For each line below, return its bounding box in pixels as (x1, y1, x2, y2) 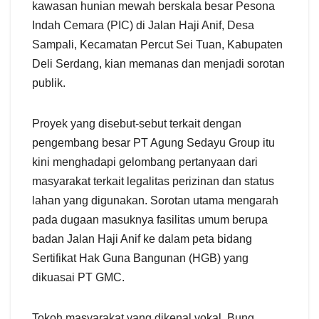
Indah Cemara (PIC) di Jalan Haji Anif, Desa (32, 19, 254, 31)
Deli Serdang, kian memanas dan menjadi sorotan (32, 57, 285, 70)
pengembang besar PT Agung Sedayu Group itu (32, 136, 275, 149)
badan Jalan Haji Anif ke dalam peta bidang (32, 232, 252, 245)
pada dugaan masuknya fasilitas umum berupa (32, 213, 268, 226)
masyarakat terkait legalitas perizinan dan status (32, 174, 274, 187)
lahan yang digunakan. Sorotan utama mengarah (32, 194, 278, 206)
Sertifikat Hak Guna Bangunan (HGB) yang (32, 251, 249, 264)
